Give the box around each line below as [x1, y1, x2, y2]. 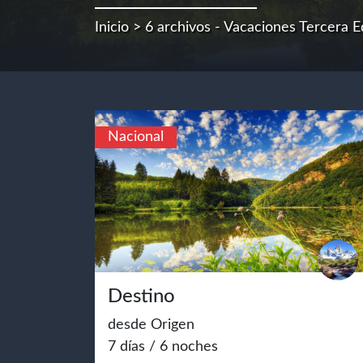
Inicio [95, 20, 129, 35]
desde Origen [108, 318, 194, 332]
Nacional [108, 130, 164, 144]
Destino [108, 287, 175, 306]
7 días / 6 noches [108, 340, 218, 354]
